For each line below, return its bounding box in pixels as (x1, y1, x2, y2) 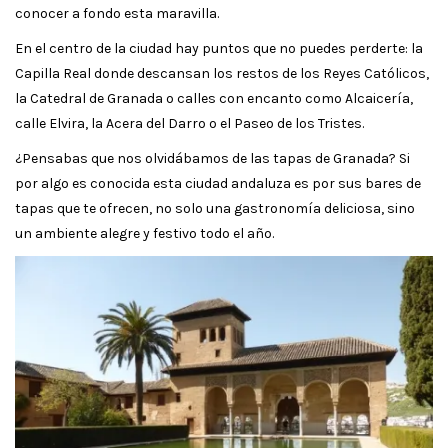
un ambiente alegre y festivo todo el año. (15, 224, 274, 242)
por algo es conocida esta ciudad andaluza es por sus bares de (15, 174, 421, 192)
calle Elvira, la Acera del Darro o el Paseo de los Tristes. (15, 114, 364, 132)
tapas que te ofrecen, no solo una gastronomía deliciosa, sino (15, 199, 415, 217)
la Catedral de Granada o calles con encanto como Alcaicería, (15, 89, 413, 107)
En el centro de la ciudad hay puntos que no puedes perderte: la (15, 39, 423, 57)
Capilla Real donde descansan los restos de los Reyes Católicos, (15, 64, 429, 82)
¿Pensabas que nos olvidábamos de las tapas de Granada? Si (15, 149, 410, 167)
